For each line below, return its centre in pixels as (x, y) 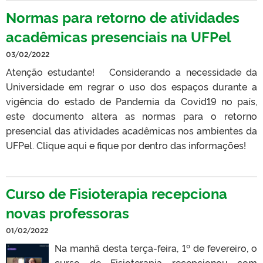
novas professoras (68, 212)
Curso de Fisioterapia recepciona (117, 193)
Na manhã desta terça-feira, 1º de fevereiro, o (156, 247)
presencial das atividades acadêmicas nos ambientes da (131, 130)
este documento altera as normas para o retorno (131, 115)
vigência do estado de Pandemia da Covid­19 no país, (131, 101)
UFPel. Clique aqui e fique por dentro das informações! (126, 145)
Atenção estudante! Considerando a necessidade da (131, 71)
